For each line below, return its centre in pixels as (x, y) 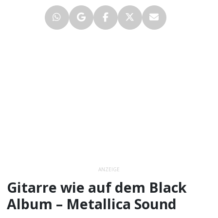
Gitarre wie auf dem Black (97, 187)
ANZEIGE (109, 170)
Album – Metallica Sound (92, 204)
